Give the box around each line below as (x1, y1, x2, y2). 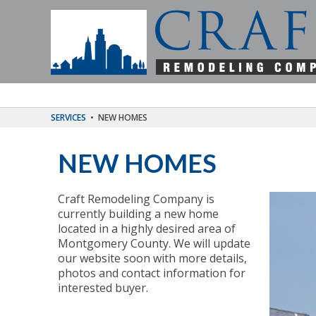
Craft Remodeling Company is (58, 191, 214, 207)
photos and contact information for (58, 265, 245, 281)
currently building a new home (58, 206, 219, 221)
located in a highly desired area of (58, 221, 236, 236)
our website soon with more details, (58, 250, 247, 266)
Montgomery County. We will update (58, 236, 250, 251)
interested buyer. (58, 280, 148, 296)
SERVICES (51, 111, 86, 123)
